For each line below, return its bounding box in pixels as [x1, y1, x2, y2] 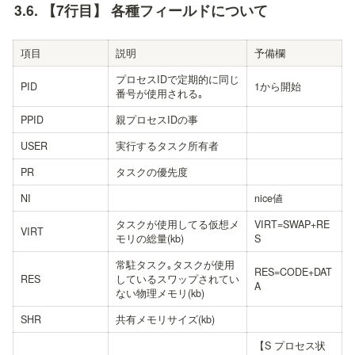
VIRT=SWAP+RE [254, 216, 330, 231]
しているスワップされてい [116, 271, 239, 286]
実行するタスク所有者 [116, 138, 219, 153]
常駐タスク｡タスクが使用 [116, 257, 235, 272]
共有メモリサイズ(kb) [116, 311, 215, 326]
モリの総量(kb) [116, 231, 184, 246]
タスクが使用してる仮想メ [116, 216, 239, 231]
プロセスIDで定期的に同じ [116, 71, 239, 86]
